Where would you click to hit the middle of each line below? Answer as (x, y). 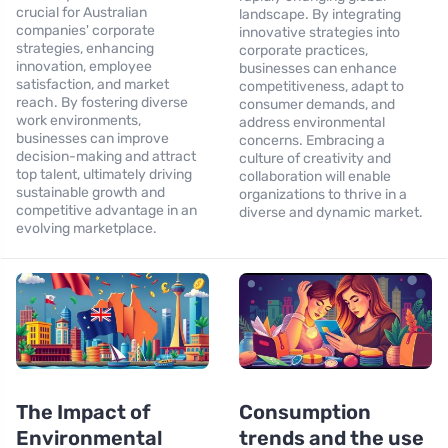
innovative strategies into (319, 32)
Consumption (305, 412)
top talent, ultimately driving (104, 174)
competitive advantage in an (106, 210)
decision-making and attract (106, 156)
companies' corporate (85, 30)
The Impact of (83, 412)
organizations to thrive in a (323, 194)
